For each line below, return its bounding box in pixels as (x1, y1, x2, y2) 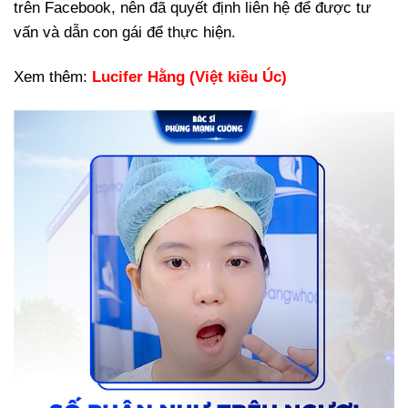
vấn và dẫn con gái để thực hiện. (14, 24, 236, 42)
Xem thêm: (14, 68, 92, 87)
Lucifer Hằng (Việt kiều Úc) (92, 68, 287, 87)
